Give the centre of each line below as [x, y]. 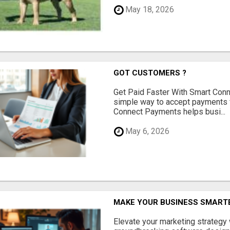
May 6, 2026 [147, 131]
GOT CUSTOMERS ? [150, 73]
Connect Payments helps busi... [170, 111]
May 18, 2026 [149, 10]
